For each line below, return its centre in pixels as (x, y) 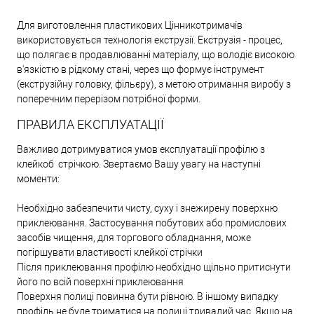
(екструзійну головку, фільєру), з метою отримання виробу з (154, 84)
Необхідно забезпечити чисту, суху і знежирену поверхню (147, 209)
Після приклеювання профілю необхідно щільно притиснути (154, 267)
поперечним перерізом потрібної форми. (109, 99)
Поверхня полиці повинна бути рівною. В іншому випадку (148, 297)
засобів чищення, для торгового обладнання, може (134, 238)
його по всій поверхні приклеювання (100, 282)
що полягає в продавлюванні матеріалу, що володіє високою (156, 55)
